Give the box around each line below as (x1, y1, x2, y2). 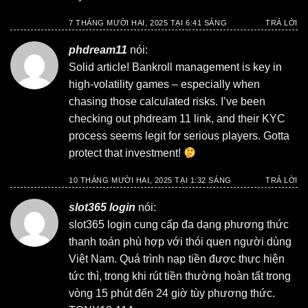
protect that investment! (69, 147, 184, 159)
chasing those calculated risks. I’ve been (69, 96, 265, 108)
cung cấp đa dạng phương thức (131, 219, 289, 231)
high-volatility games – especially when (69, 78, 260, 91)
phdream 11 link (133, 113, 211, 125)
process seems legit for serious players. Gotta (69, 130, 289, 142)
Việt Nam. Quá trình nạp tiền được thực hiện (69, 253, 285, 265)
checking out (69, 113, 133, 125)
